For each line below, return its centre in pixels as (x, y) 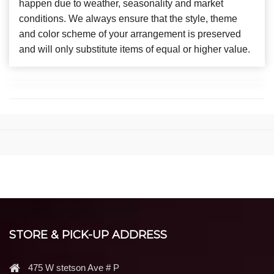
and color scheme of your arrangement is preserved (130, 34)
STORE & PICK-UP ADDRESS (88, 235)
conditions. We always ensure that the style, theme (128, 19)
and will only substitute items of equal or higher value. (135, 50)
